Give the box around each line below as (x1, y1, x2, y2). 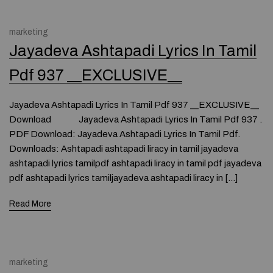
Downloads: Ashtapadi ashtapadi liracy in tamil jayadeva (9, 144, 238, 154)
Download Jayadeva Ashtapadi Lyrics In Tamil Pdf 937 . (9, 115, 262, 124)
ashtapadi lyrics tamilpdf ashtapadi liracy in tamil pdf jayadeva (9, 158, 261, 168)
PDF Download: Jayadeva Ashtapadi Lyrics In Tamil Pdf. (9, 129, 240, 139)
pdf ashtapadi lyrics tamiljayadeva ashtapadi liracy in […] (9, 173, 238, 183)
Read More (9, 199, 51, 208)
